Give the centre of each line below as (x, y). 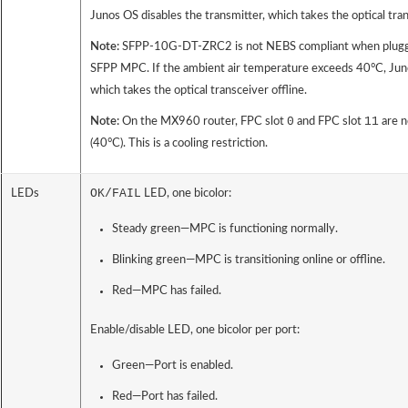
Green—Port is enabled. (172, 366)
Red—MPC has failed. (166, 291)
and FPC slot (329, 122)
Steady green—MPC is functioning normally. (224, 229)
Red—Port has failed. (164, 397)
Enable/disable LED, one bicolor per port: (195, 331)
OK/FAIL (116, 194)
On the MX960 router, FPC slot (204, 122)
